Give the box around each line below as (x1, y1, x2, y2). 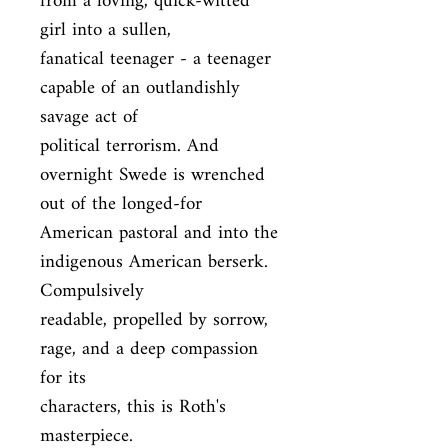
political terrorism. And (40, 127, 219, 166)
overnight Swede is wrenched (40, 156, 265, 195)
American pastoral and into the (40, 214, 278, 253)
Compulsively (40, 272, 144, 311)
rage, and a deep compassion (40, 330, 258, 369)
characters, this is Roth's (40, 388, 226, 427)
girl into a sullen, (40, 11, 171, 50)
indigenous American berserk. (40, 243, 268, 282)
